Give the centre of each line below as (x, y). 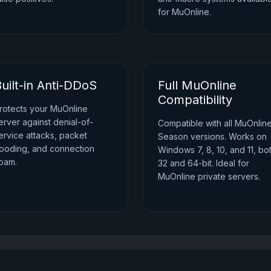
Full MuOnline (197, 85)
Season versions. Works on (212, 136)
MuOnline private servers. (209, 176)
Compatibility (195, 100)
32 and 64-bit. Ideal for (204, 163)
